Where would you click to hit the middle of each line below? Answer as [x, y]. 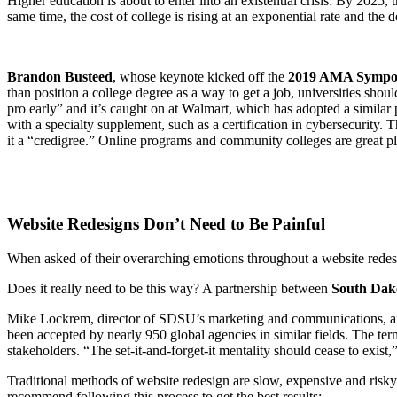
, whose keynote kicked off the [200, 76]
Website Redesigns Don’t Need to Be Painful [166, 224]
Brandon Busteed [60, 76]
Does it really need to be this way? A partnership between [169, 289]
